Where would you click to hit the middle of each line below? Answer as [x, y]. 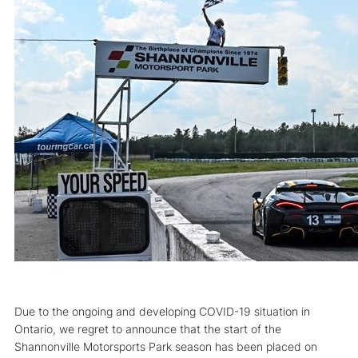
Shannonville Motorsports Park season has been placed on [166, 346]
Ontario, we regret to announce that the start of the [148, 328]
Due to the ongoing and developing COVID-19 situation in [162, 311]
